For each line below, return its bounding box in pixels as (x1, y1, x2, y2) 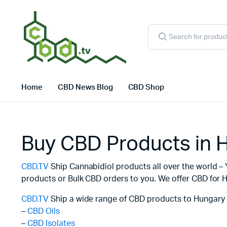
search (147, 32, 168, 39)
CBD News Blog (57, 83, 113, 91)
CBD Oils (27, 207, 60, 215)
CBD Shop (128, 83, 165, 91)
